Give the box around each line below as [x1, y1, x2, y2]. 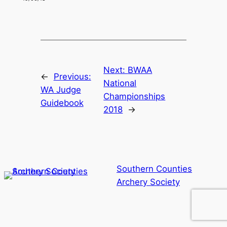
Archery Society [117, 177, 180, 187]
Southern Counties [117, 164, 193, 174]
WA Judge [40, 85, 81, 95]
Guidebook [40, 98, 84, 108]
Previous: [53, 71, 91, 82]
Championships [103, 91, 166, 102]
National [103, 78, 137, 89]
